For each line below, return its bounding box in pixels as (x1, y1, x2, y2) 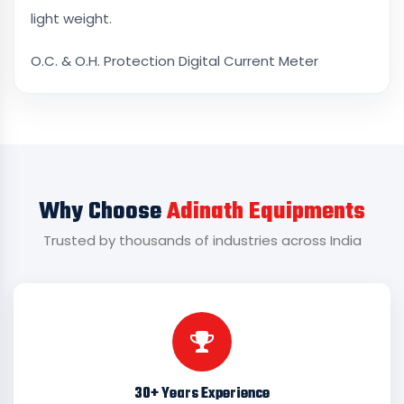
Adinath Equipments (167, 194, 365, 230)
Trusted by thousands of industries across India (42, 231, 362, 250)
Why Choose (39, 194, 167, 230)
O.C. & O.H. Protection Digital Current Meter (31, 51, 318, 70)
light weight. (31, 9, 112, 28)
